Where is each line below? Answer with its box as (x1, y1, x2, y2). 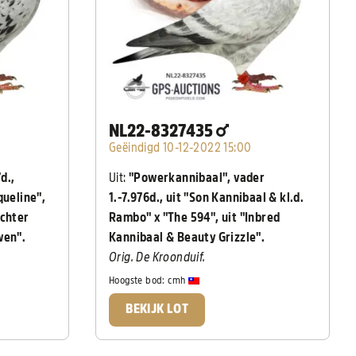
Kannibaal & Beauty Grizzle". (109, 231, 265, 245)
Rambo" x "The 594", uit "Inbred (109, 211, 281, 225)
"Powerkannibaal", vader (129, 172, 265, 185)
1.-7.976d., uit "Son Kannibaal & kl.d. (109, 192, 304, 205)
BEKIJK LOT (126, 303, 189, 316)
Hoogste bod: (109, 274, 168, 285)
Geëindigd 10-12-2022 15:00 (109, 141, 252, 155)
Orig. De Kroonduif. (109, 251, 206, 265)
